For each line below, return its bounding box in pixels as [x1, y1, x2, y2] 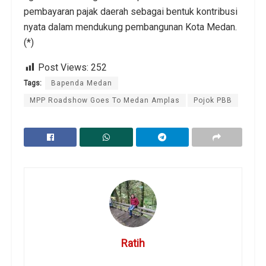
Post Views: [38, 62, 88, 74]
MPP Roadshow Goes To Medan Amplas [30, 96, 180, 105]
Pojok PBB [194, 96, 232, 105]
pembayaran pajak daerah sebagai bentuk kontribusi [24, 6, 237, 18]
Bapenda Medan [51, 79, 112, 88]
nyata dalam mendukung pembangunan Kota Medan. [24, 21, 237, 33]
